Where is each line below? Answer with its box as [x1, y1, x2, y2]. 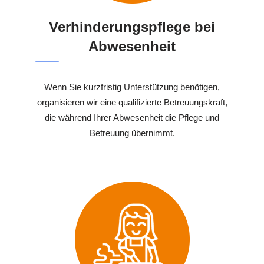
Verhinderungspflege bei [49, 19, 215, 35]
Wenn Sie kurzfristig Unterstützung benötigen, [44, 82, 220, 93]
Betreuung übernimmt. [89, 128, 175, 138]
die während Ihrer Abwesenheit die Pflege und [45, 113, 219, 123]
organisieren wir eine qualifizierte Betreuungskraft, [37, 97, 227, 108]
